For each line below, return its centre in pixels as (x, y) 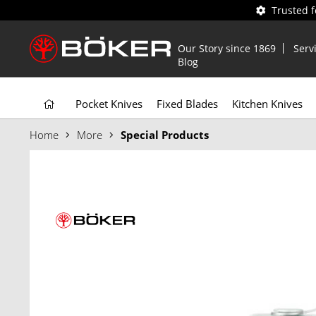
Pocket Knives (109, 104)
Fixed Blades (187, 104)
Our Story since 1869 (227, 48)
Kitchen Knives (267, 104)
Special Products (165, 135)
